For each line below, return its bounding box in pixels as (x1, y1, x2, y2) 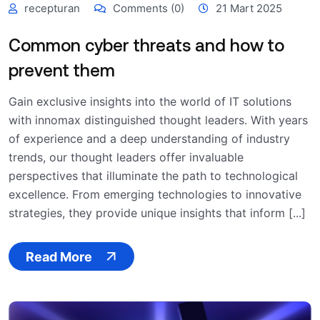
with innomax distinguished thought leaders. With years (9, 113, 308, 128)
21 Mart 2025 (216, 1, 282, 16)
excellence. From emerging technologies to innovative (9, 187, 301, 202)
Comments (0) (110, 1, 184, 16)
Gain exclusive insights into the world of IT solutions (9, 94, 291, 109)
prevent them (9, 59, 115, 81)
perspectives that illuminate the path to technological (9, 169, 298, 184)
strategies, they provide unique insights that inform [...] (9, 206, 306, 221)
